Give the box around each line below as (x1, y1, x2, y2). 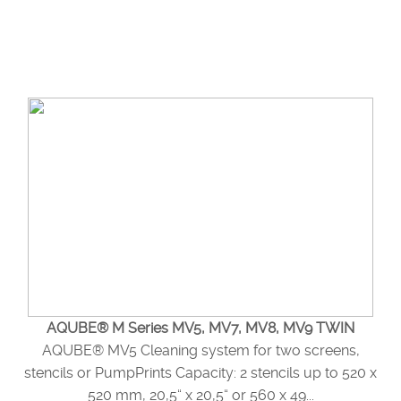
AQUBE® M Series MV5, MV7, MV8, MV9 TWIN (47, 320, 354, 337)
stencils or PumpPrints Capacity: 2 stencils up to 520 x (24, 364, 377, 381)
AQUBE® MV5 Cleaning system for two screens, (41, 342, 360, 359)
